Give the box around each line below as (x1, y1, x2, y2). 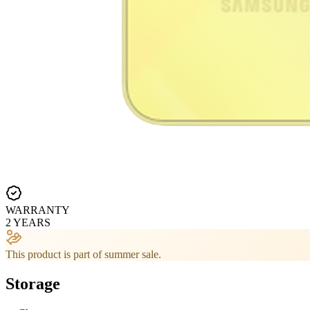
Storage (6, 274, 60, 293)
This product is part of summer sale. (6, 248, 161, 260)
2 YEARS (6, 216, 51, 228)
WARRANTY (6, 203, 70, 216)
